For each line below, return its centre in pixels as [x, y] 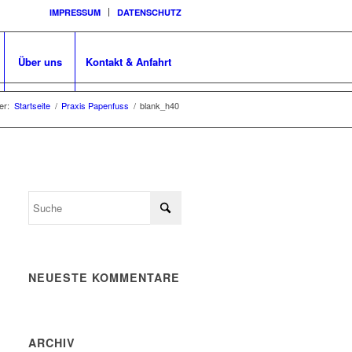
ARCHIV [52, 343]
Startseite [32, 105]
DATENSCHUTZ [149, 12]
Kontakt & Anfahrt [128, 61]
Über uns [40, 61]
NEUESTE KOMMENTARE [104, 277]
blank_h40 [159, 105]
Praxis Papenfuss [95, 105]
